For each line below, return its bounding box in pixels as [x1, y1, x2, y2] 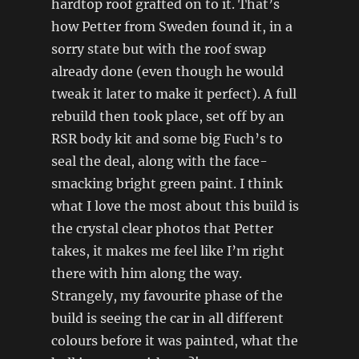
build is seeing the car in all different [50, 310, 284, 327]
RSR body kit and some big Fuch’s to [50, 131, 283, 147]
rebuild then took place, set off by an [50, 108, 284, 125]
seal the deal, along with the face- [50, 153, 268, 170]
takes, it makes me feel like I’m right [50, 243, 284, 260]
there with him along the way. [50, 265, 242, 282]
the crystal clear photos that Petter [50, 220, 273, 237]
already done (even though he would [50, 63, 284, 80]
